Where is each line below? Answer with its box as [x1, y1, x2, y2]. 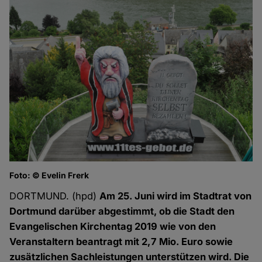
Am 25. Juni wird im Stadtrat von [99, 190, 252, 202]
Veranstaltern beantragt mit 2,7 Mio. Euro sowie [9, 236, 233, 248]
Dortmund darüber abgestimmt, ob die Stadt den [9, 205, 235, 218]
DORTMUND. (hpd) [9, 190, 100, 202]
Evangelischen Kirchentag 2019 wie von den [9, 220, 216, 233]
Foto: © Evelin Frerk [9, 170, 89, 181]
